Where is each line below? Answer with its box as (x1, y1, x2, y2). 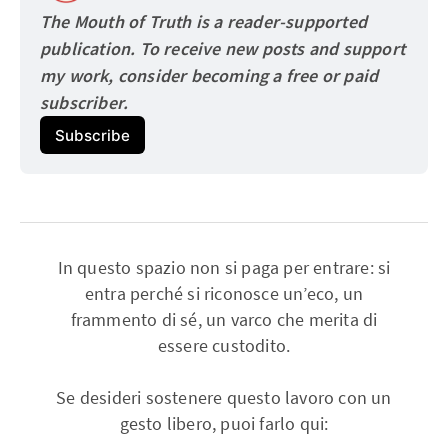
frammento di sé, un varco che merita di (70, 309, 378, 332)
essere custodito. (157, 335, 291, 358)
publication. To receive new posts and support (40, 37, 406, 61)
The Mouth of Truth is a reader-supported (40, 10, 368, 34)
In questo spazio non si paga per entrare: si (57, 257, 391, 280)
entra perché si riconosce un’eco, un (84, 283, 364, 306)
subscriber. (40, 91, 129, 115)
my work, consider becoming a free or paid (40, 64, 379, 88)
